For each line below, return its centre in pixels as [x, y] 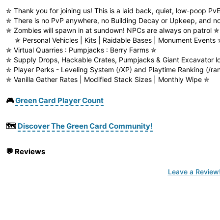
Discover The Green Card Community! [85, 126]
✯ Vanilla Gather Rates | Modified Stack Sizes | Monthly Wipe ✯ [108, 79]
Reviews [30, 151]
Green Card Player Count [59, 100]
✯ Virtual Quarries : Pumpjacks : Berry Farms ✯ [81, 50]
